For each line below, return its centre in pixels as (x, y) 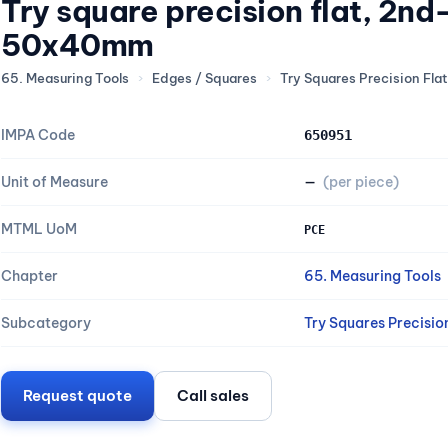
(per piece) (361, 182)
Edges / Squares (204, 78)
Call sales (213, 395)
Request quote (77, 395)
